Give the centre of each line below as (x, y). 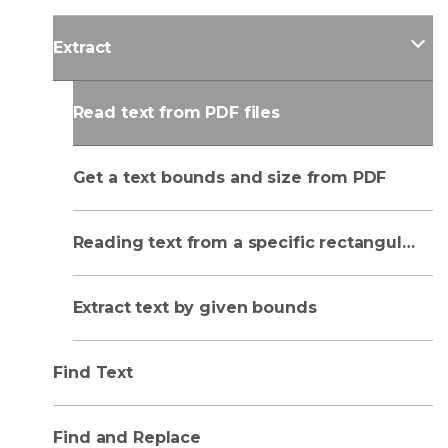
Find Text (93, 372)
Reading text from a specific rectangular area (408, 242)
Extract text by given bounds (194, 307)
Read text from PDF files (176, 112)
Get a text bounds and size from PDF (229, 177)
